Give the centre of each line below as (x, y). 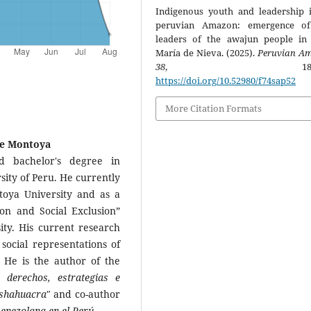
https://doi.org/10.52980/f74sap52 (226, 81)
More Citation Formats (214, 109)
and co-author (85, 294)
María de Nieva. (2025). (207, 53)
